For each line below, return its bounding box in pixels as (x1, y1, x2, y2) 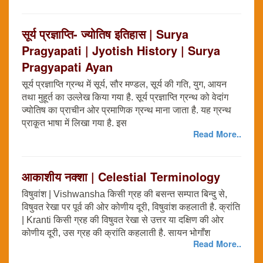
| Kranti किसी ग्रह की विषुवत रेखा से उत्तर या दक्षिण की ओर (22, 215, 224, 225)
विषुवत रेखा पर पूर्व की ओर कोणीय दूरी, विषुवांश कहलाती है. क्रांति (22, 202, 240, 213)
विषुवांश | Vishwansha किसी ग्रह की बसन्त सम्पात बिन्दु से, (22, 189, 227, 200)
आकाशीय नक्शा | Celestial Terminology (22, 168, 220, 186)
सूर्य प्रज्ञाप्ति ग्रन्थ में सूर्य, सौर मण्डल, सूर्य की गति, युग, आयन (22, 79, 227, 90)
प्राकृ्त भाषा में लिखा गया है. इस (22, 118, 127, 129)
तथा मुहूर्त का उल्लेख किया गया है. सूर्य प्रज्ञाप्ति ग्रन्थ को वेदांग (22, 92, 228, 103)
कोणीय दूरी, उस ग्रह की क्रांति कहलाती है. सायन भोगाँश (22, 228, 210, 238)
